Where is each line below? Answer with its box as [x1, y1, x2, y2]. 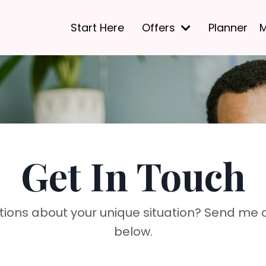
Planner [208, 20, 248, 35]
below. [113, 223, 153, 240]
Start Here [71, 20, 124, 35]
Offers [142, 20, 178, 35]
